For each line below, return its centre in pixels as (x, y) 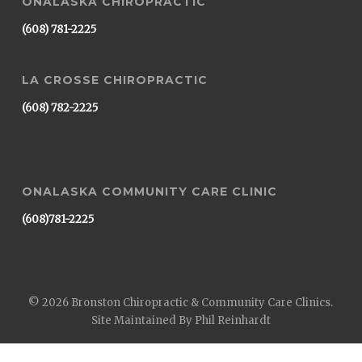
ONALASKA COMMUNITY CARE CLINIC (149, 191)
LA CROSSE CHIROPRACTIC (114, 80)
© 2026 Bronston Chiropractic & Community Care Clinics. (181, 302)
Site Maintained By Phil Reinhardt (181, 320)
